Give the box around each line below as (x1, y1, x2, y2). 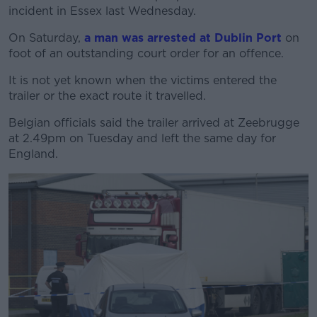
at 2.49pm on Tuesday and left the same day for (8, 132, 276, 145)
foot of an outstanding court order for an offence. (8, 47, 284, 60)
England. (8, 147, 58, 161)
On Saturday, (8, 31, 84, 45)
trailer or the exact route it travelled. (8, 89, 206, 103)
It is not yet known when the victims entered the (8, 74, 277, 87)
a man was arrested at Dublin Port (84, 31, 282, 45)
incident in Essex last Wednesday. (8, 4, 196, 18)
